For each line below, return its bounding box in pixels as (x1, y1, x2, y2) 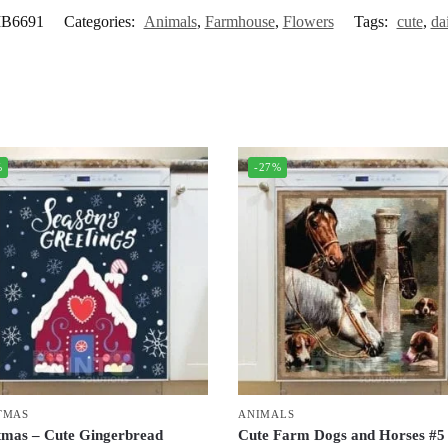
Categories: (63, 12, 139, 30)
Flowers (282, 12, 334, 30)
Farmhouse (204, 12, 275, 30)
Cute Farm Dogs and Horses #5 (238, 427, 446, 444)
